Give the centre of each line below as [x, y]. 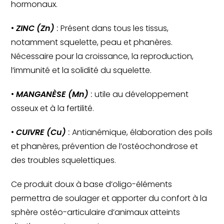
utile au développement [141, 94]
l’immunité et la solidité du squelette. [81, 70]
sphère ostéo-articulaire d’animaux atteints [96, 212]
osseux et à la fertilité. [53, 108]
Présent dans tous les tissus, [114, 28]
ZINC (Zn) [35, 28]
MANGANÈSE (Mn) [52, 94]
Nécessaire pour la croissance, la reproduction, [102, 56]
